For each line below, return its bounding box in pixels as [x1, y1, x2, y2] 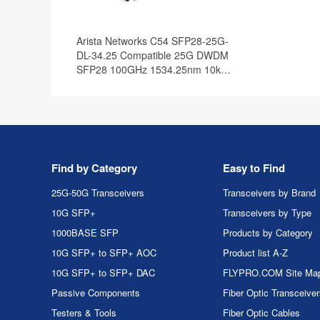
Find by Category [51, 160, 137, 176]
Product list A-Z [223, 246, 288, 259]
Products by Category [223, 226, 313, 239]
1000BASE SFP [51, 226, 119, 239]
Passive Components [51, 286, 140, 299]
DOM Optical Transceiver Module [76, 76, 226, 91]
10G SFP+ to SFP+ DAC [51, 266, 155, 279]
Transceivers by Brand [223, 186, 316, 199]
